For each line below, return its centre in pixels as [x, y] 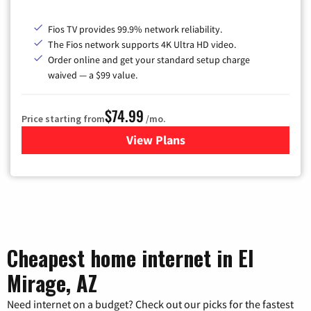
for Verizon [185, 140]
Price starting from [63, 119]
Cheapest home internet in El [130, 258]
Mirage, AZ [52, 283]
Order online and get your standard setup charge [149, 60]
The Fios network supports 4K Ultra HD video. [142, 45]
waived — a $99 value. [93, 75]
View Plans [155, 140]
